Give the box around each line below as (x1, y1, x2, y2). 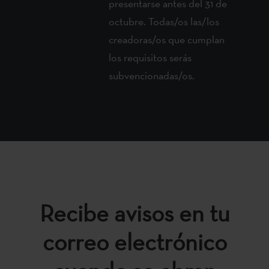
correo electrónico (42, 226, 227, 257)
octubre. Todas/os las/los (109, 14, 220, 28)
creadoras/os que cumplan (109, 32, 225, 46)
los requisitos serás (109, 50, 192, 64)
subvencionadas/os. (109, 68, 195, 82)
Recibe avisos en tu (39, 198, 230, 228)
